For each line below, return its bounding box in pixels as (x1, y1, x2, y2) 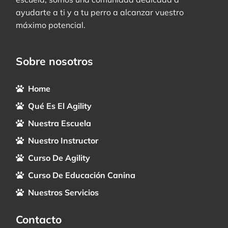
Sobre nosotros (16, 54, 94, 68)
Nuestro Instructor (28, 135, 99, 146)
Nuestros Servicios (28, 187, 99, 197)
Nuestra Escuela (28, 118, 92, 128)
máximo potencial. (16, 19, 86, 30)
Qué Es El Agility (28, 100, 92, 111)
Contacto (16, 212, 62, 226)
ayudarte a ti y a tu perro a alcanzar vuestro (16, 7, 184, 17)
